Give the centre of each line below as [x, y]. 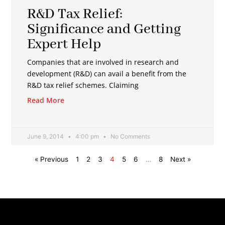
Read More [46, 100]
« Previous [51, 159]
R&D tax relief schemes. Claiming [83, 85]
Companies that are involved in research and [103, 62]
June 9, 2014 [46, 136]
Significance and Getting [104, 29]
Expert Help [64, 44]
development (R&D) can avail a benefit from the [107, 73]
